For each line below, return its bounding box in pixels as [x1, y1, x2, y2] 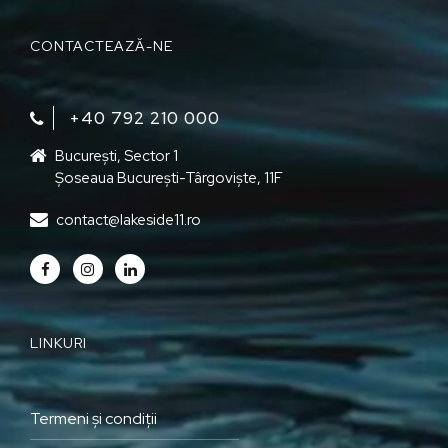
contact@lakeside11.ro [55, 209, 201, 230]
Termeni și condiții [30, 407, 157, 429]
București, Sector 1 [54, 145, 178, 166]
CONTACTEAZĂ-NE [30, 36, 173, 55]
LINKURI [30, 334, 87, 353]
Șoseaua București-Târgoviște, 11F [54, 167, 283, 188]
